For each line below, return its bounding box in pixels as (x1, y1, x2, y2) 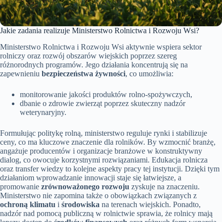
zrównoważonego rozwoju (41, 182, 129, 191)
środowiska (61, 200, 100, 209)
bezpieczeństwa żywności (42, 69, 125, 78)
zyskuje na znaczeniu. (129, 182, 200, 191)
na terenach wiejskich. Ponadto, (100, 200, 201, 209)
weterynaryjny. (20, 108, 66, 116)
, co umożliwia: (125, 69, 173, 78)
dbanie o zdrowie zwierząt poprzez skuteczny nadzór (20, 99, 185, 108)
